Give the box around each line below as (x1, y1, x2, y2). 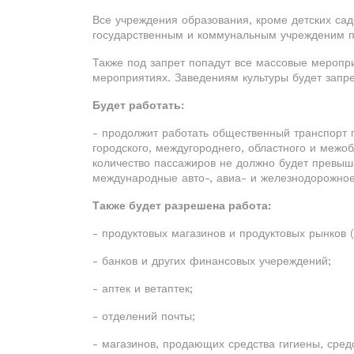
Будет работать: (92, 99, 184, 111)
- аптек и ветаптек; (92, 282, 193, 295)
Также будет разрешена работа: (92, 199, 271, 212)
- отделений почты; (92, 310, 195, 322)
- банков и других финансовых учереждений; (92, 254, 331, 267)
